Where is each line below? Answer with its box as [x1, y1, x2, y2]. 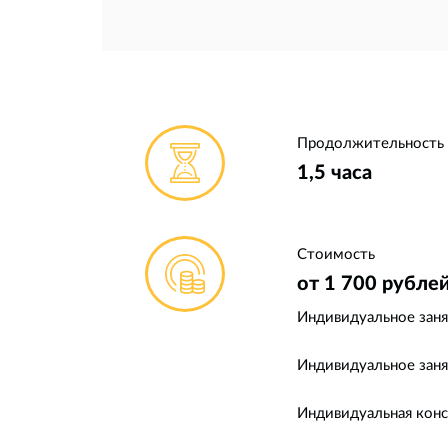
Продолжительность [297, 132, 444, 151]
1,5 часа [297, 158, 372, 183]
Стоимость [297, 243, 375, 262]
